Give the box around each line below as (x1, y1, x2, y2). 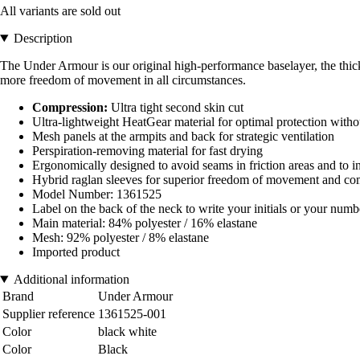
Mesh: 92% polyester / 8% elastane (32, 230, 209, 244)
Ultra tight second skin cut (108, 100, 243, 114)
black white (98, 324, 157, 338)
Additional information (13, 272, 129, 286)
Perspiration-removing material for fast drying (32, 143, 263, 157)
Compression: (32, 100, 108, 114)
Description (13, 31, 72, 45)
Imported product (32, 244, 120, 259)
